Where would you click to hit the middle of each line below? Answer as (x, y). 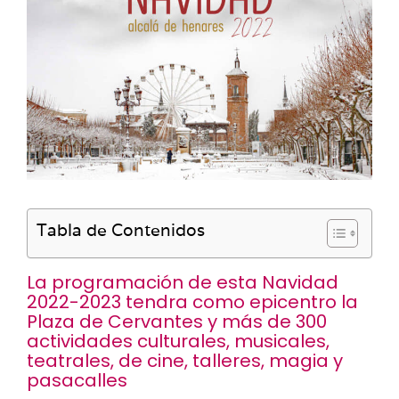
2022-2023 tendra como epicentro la (192, 302)
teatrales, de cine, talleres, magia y (185, 361)
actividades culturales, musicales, (178, 341)
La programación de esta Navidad (183, 282)
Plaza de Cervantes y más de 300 (177, 322)
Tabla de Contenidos (121, 230)
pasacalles (77, 380)
